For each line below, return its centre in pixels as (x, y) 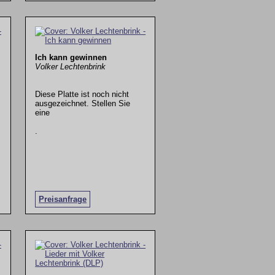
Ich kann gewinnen (71, 57)
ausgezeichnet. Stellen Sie (83, 103)
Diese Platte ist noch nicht (82, 94)
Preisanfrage (63, 199)
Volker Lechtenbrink (71, 66)
